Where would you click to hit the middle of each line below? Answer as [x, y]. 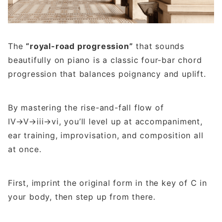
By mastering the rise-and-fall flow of [86, 108]
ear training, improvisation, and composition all [106, 136]
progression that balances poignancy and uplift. [107, 74]
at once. [25, 149]
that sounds [159, 46]
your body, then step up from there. [82, 197]
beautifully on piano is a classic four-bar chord [105, 60]
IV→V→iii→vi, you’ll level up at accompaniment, [105, 122]
